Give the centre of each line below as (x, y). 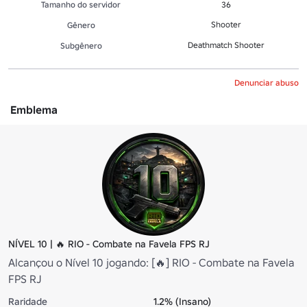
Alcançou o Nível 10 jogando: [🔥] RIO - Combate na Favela (151, 263)
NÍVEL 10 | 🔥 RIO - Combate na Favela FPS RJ (109, 244)
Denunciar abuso (267, 83)
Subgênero (81, 46)
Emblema (34, 110)
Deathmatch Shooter (226, 45)
